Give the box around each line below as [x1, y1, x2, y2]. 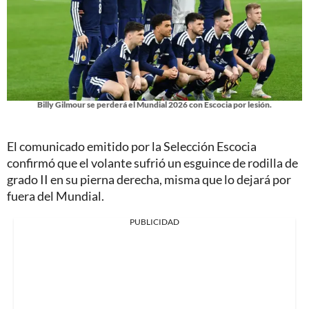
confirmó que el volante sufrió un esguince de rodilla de [7, 154, 298, 170]
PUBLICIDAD [130, 216, 179, 227]
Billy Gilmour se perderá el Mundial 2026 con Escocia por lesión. [37, 99, 272, 110]
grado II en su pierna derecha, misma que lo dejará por [7, 171, 291, 187]
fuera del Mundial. [7, 188, 104, 203]
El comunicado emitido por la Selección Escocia [7, 138, 257, 154]
